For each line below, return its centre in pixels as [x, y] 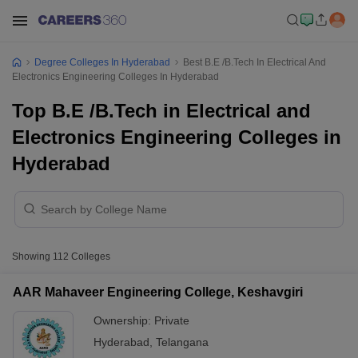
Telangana [182, 342]
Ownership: [124, 320]
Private [172, 320]
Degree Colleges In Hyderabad [102, 62]
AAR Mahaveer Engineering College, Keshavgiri [158, 292]
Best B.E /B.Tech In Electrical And [255, 62]
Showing [32, 257]
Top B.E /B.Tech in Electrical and [161, 111]
